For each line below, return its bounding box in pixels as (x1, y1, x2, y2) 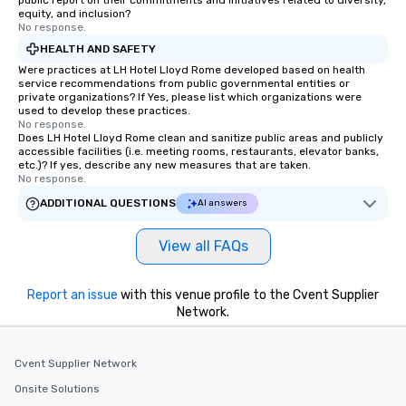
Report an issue (27, 287, 118, 303)
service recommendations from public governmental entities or (18, 77, 350, 90)
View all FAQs (158, 237, 248, 255)
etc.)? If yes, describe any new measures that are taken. (18, 159, 311, 171)
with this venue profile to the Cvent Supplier (118, 287, 379, 303)
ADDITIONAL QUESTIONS (40, 197, 176, 209)
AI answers (198, 198, 247, 208)
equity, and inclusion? (18, 7, 130, 20)
